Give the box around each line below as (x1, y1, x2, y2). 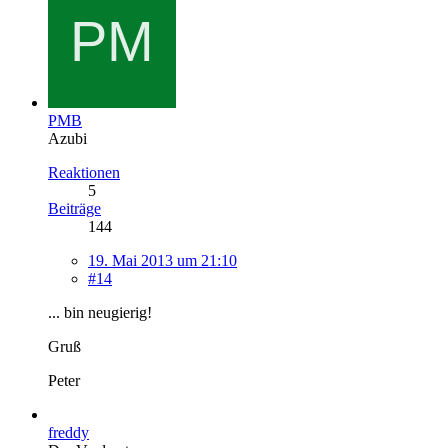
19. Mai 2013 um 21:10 (88, 251, 237, 269)
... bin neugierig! (48, 303, 152, 321)
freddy (48, 423, 89, 441)
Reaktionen (48, 163, 120, 181)
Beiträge (48, 199, 101, 217)
